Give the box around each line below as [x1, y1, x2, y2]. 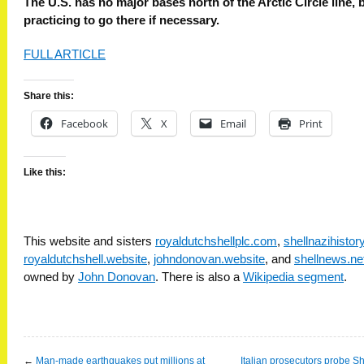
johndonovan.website [154, 253, 265, 266]
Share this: [24, 90, 74, 102]
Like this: [24, 167, 66, 179]
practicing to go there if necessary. [24, 14, 223, 28]
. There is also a [155, 271, 243, 284]
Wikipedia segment [243, 271, 344, 284]
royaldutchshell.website [24, 253, 147, 266]
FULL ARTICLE [24, 48, 106, 62]
